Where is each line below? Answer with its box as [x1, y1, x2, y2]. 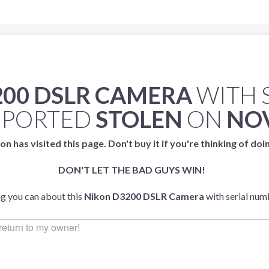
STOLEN [95, 105, 183, 133]
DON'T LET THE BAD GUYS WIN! [58, 164, 205, 175]
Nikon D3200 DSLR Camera [84, 190, 204, 202]
